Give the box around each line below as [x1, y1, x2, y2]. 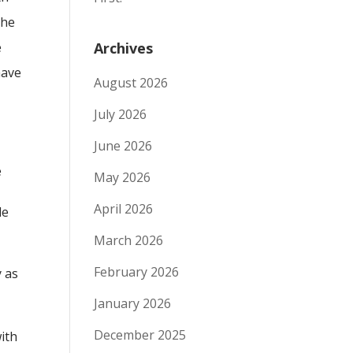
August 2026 [94, 74, 169, 91]
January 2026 [94, 295, 172, 312]
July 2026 [94, 106, 147, 123]
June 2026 [94, 137, 153, 154]
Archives [94, 39, 154, 58]
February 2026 [94, 263, 180, 281]
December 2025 [94, 326, 187, 344]
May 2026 [94, 169, 151, 186]
